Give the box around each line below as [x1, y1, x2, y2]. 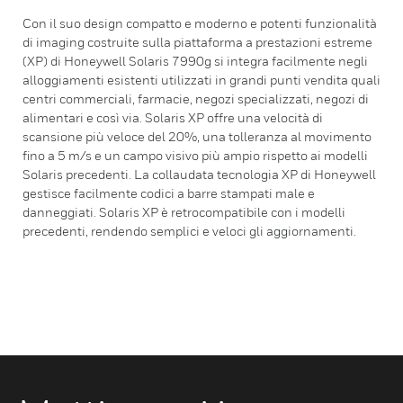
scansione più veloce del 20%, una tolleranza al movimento [22, 129, 372, 144]
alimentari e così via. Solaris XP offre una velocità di [22, 110, 323, 125]
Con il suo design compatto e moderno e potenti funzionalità [22, 15, 377, 31]
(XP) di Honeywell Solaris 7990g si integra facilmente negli [22, 53, 368, 68]
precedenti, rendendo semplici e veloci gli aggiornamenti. [22, 223, 356, 238]
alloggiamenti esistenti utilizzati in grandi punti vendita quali [22, 72, 381, 87]
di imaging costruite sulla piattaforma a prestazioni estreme [22, 34, 372, 49]
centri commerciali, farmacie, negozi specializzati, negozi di [22, 91, 369, 106]
